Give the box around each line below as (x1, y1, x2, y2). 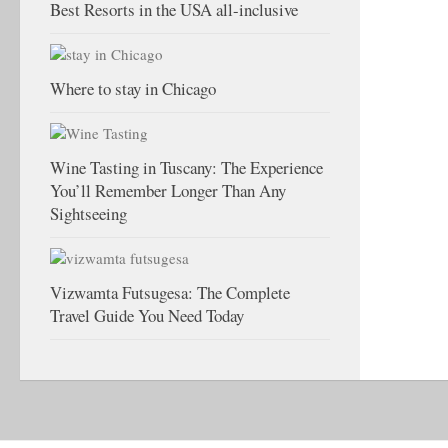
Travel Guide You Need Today (50, 304, 244, 327)
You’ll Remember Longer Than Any (50, 179, 286, 202)
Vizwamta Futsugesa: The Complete (50, 281, 290, 304)
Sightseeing (50, 202, 127, 225)
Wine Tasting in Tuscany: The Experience (50, 156, 323, 179)
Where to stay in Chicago (50, 77, 216, 100)
